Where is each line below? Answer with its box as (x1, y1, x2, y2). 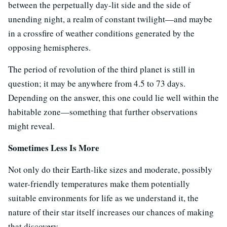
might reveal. (8, 120, 55, 132)
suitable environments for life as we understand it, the (8, 192, 199, 204)
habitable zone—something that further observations (8, 105, 198, 118)
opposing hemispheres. (8, 41, 91, 53)
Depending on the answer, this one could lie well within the (8, 91, 219, 103)
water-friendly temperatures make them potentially (8, 177, 190, 190)
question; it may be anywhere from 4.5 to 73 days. (8, 77, 185, 89)
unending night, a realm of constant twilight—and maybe (8, 13, 212, 25)
